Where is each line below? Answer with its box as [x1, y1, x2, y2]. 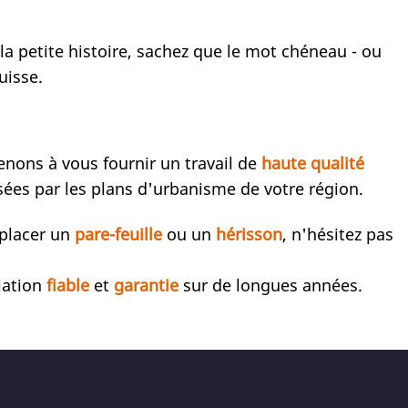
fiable [46, 273, 89, 296]
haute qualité [261, 152, 364, 175]
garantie [114, 273, 178, 296]
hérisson [216, 222, 282, 245]
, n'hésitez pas [282, 222, 393, 245]
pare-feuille [75, 222, 162, 245]
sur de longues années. [178, 273, 362, 296]
